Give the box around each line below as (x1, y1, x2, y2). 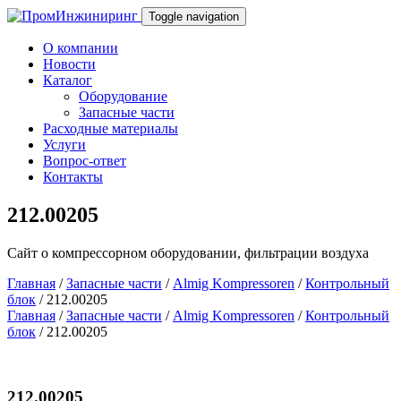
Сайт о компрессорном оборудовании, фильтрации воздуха (7, 244, 369, 260)
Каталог (43, 73, 92, 88)
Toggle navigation (149, 10, 239, 23)
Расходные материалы (43, 121, 178, 136)
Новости (43, 56, 96, 72)
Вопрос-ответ (43, 153, 126, 168)
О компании (43, 40, 118, 55)
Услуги (43, 137, 86, 152)
